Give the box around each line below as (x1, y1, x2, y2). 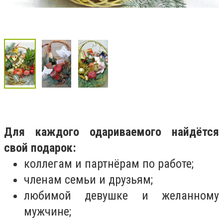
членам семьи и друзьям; (24, 172, 153, 187)
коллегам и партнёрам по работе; (24, 156, 194, 171)
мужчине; (24, 204, 71, 219)
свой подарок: (4, 140, 76, 155)
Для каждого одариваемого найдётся (4, 124, 219, 139)
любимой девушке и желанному (24, 188, 219, 203)
